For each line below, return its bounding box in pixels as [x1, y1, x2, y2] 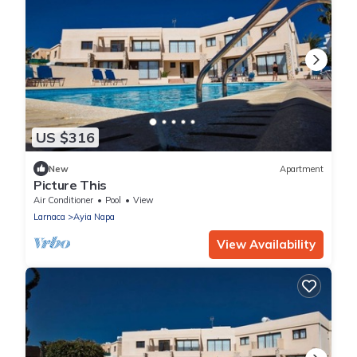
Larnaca [33, 211, 65, 223]
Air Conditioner [33, 194, 93, 206]
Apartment [280, 163, 324, 175]
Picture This [33, 177, 108, 194]
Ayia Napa [73, 211, 115, 223]
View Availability [217, 237, 316, 253]
